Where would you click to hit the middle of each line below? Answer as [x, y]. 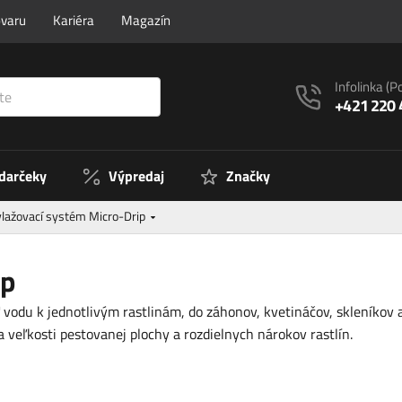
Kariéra [74, 20]
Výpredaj [136, 176]
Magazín [146, 20]
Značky [248, 176]
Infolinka [361, 87]
